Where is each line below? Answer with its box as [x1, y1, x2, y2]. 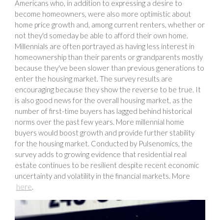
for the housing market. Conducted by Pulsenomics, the [15, 138, 192, 148]
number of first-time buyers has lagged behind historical [15, 106, 192, 115]
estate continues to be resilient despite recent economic [15, 160, 199, 169]
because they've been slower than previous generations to [15, 63, 204, 72]
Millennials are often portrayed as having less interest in [15, 41, 194, 51]
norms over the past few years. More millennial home [15, 117, 184, 126]
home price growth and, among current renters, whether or [15, 20, 205, 29]
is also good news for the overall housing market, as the [15, 95, 192, 105]
